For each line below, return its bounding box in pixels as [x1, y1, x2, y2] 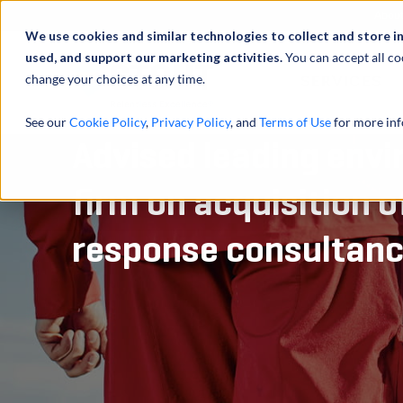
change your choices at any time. [25, 71, 205, 86]
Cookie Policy [69, 114, 146, 130]
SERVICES [300, 73, 382, 91]
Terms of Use [259, 114, 331, 130]
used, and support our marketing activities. [25, 49, 285, 65]
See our [25, 114, 69, 130]
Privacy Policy [151, 114, 230, 130]
